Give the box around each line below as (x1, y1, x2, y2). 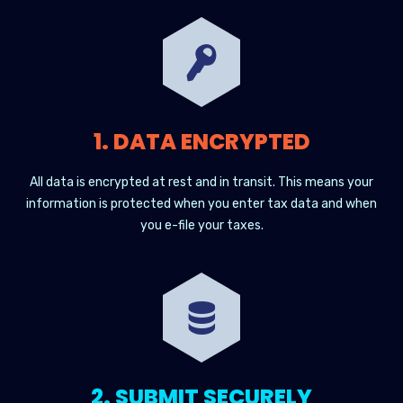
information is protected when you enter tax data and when (26, 196, 377, 211)
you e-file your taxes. (139, 218, 264, 233)
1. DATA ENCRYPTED (93, 127, 310, 157)
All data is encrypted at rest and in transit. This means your (30, 175, 373, 190)
